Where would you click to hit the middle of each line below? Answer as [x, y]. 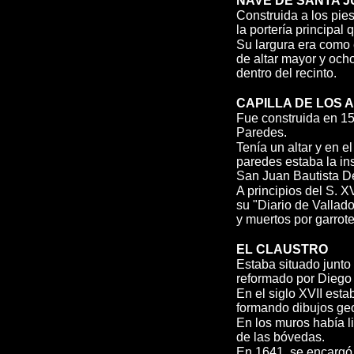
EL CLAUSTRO [282, 249]
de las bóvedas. [281, 337]
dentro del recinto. [286, 73]
